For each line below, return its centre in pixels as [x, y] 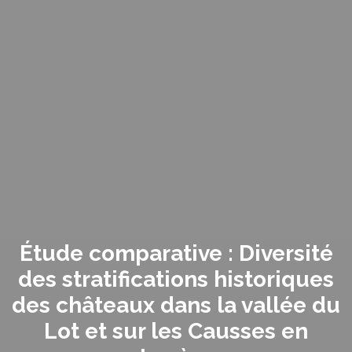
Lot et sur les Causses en [176, 332]
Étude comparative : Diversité [176, 254]
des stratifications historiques [176, 280]
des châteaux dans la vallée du [176, 306]
